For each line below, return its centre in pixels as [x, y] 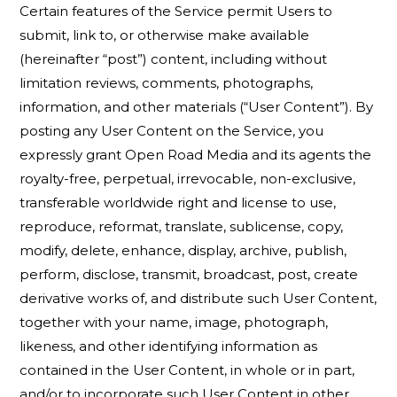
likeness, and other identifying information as [169, 346]
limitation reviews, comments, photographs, [167, 83]
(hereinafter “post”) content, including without [174, 59]
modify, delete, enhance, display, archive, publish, [183, 250]
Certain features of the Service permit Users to [176, 11]
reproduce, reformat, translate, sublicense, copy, [182, 226]
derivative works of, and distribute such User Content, [198, 298]
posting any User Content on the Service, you [172, 131]
